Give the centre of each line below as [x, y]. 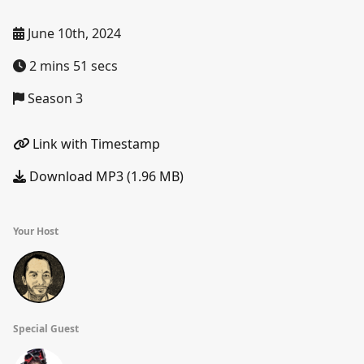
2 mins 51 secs [72, 66]
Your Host [36, 231]
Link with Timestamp [95, 144]
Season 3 [54, 98]
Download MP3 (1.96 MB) [105, 176]
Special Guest [46, 329]
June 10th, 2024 [73, 33]
